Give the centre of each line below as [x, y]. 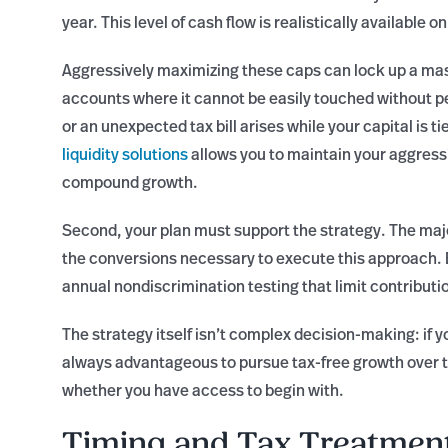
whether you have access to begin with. [203, 390]
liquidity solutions [125, 154]
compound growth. [130, 182]
